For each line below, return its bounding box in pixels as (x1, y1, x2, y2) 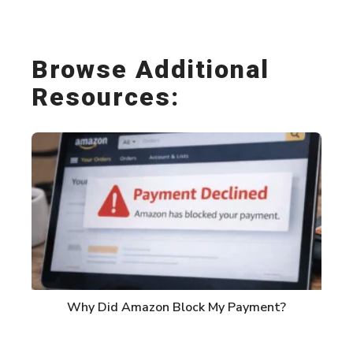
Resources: (32, 82, 180, 113)
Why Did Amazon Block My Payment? (67, 298, 286, 316)
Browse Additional (32, 54, 269, 85)
